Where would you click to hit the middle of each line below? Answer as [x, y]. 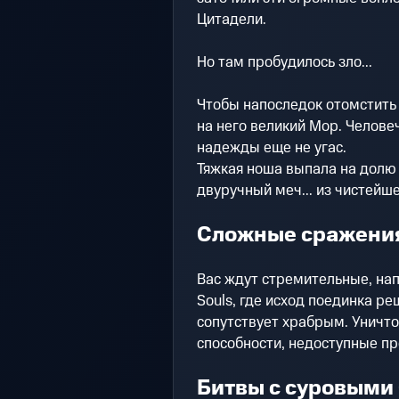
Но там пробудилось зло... [284, 63]
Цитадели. [231, 20]
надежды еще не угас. [271, 148]
